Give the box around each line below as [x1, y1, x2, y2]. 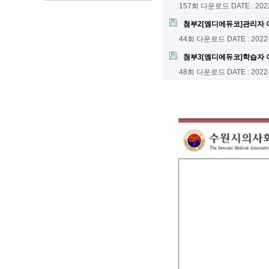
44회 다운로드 [179, 34, 225, 43]
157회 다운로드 [179, 1, 229, 10]
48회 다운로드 [179, 67, 225, 76]
